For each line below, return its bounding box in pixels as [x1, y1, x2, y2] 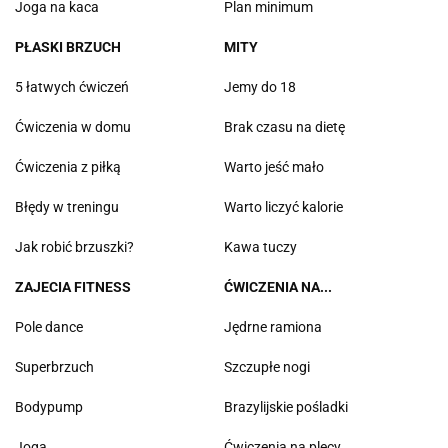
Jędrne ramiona [224, 319, 322, 336]
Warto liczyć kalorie [224, 199, 343, 216]
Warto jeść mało [224, 159, 324, 176]
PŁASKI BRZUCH [15, 39, 121, 56]
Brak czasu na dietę [224, 119, 345, 136]
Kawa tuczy [224, 239, 297, 256]
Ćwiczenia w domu [15, 119, 131, 136]
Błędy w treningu [15, 199, 119, 216]
